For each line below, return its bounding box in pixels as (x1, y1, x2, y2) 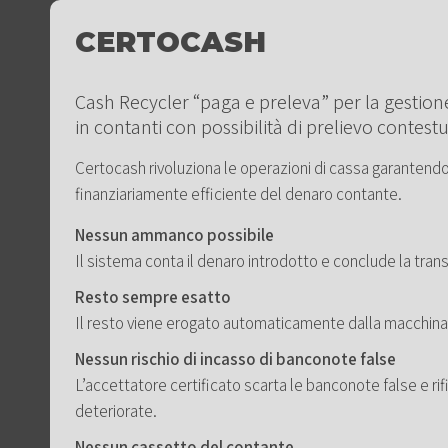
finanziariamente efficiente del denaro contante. (75, 183, 402, 206)
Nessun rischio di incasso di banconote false (75, 348, 396, 371)
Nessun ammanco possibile (75, 224, 274, 247)
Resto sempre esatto (75, 286, 231, 309)
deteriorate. (75, 400, 157, 423)
